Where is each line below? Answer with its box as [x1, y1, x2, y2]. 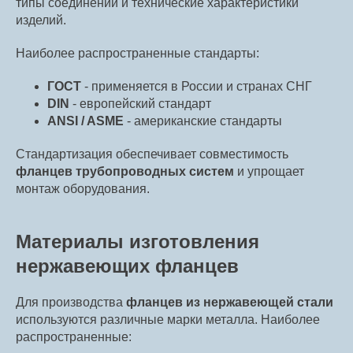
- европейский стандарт [69, 97, 211, 111]
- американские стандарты [124, 114, 282, 128]
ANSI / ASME [47, 114, 124, 128]
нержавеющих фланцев [16, 255, 239, 277]
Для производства [16, 295, 126, 310]
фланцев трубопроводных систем [16, 165, 234, 179]
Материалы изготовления [16, 231, 259, 253]
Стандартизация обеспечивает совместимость [16, 147, 288, 162]
